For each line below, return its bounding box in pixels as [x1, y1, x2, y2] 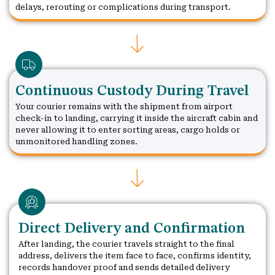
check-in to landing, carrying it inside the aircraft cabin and [15, 113, 258, 123]
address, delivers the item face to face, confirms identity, [18, 250, 251, 260]
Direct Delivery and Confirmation [18, 221, 245, 236]
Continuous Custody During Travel [15, 83, 249, 99]
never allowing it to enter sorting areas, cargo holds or [15, 125, 240, 134]
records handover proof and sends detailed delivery [18, 262, 230, 272]
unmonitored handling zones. [15, 136, 137, 146]
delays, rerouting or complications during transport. [15, 2, 231, 12]
